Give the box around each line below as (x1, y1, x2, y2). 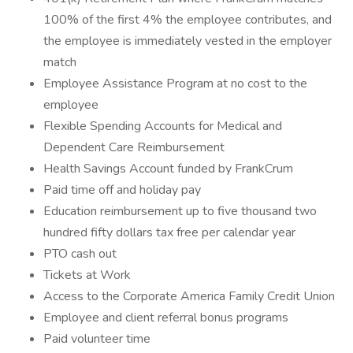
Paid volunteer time (43, 330, 150, 347)
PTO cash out (43, 245, 117, 262)
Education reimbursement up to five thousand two (43, 203, 317, 220)
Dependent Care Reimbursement (43, 139, 225, 156)
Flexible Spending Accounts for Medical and (43, 117, 282, 135)
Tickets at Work (43, 266, 131, 284)
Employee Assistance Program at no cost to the (43, 75, 307, 92)
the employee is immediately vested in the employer (43, 32, 332, 50)
